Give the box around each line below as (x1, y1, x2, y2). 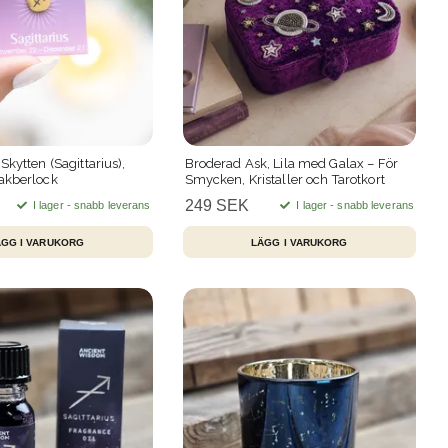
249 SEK (184, 197, 249, 215)
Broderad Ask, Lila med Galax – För (184, 156, 398, 172)
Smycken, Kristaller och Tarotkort (184, 172, 385, 188)
